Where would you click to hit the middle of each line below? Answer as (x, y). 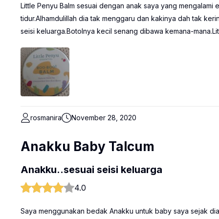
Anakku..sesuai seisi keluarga (91, 170)
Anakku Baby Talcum (88, 146)
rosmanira (46, 118)
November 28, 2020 (104, 118)
